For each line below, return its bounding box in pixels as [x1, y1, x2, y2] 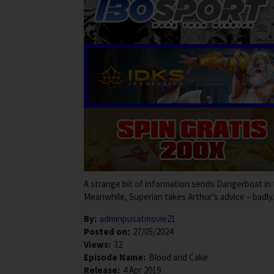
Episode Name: [84, 251, 146, 263]
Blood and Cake [149, 251, 208, 263]
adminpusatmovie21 [100, 212, 176, 224]
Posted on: [84, 225, 130, 237]
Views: [84, 238, 111, 250]
